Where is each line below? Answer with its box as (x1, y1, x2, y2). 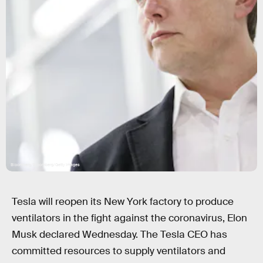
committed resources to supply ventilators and (12, 245, 225, 257)
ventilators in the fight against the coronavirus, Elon (12, 212, 247, 224)
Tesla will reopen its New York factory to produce (12, 195, 234, 208)
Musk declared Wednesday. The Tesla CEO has (12, 228, 227, 241)
